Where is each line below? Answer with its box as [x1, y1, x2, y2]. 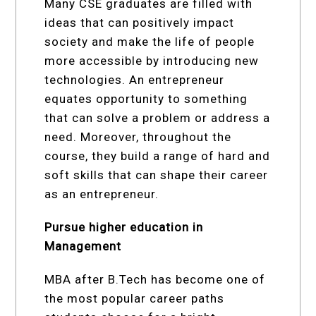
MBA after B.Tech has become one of [44, 272, 266, 286]
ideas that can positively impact [44, 15, 235, 30]
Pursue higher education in [44, 219, 204, 234]
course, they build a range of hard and [44, 148, 271, 163]
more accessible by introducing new [44, 53, 260, 68]
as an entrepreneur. [44, 186, 159, 201]
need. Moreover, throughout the [44, 129, 232, 144]
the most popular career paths [44, 291, 225, 305]
